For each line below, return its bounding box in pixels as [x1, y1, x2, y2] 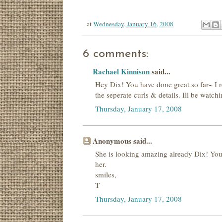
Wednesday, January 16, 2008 [93, 19, 173, 28]
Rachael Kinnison [93, 66, 150, 77]
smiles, [95, 169, 116, 179]
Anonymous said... [93, 135, 152, 147]
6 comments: [83, 48, 148, 60]
